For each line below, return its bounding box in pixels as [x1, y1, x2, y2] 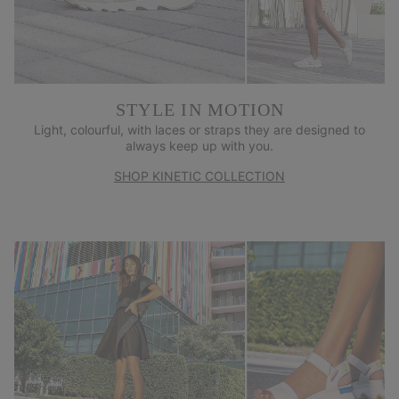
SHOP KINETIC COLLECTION [114, 167, 285, 183]
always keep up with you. [126, 137, 273, 153]
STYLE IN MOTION [115, 99, 285, 119]
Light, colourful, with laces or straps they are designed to [34, 121, 365, 137]
